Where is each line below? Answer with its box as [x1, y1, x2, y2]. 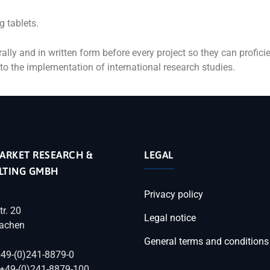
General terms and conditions [144, 236, 269, 247]
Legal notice [144, 212, 196, 224]
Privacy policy [144, 189, 203, 200]
